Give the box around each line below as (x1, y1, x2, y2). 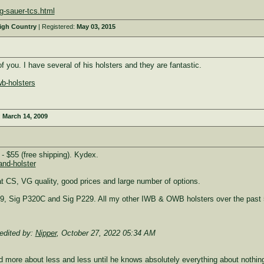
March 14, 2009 (2, 113, 48, 120)
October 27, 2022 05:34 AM (61, 228, 156, 237)
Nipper (35, 228, 57, 237)
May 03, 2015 (76, 23, 115, 30)
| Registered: (36, 23, 77, 30)
